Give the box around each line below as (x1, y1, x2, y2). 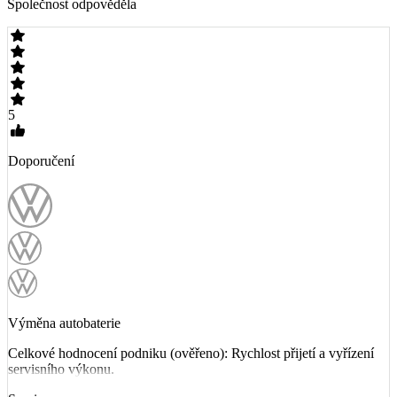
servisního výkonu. (8, 362, 114, 378)
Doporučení (8, 153, 74, 169)
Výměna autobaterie (8, 315, 121, 331)
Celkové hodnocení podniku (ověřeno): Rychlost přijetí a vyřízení (8, 346, 374, 362)
